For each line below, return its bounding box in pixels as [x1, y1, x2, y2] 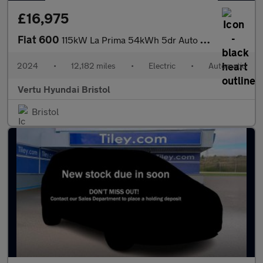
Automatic [208, 60, 246, 70]
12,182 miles [71, 60, 116, 70]
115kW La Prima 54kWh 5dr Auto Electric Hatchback [62, 34, 200, 45]
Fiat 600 [18, 33, 62, 46]
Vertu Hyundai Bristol [18, 83, 110, 95]
